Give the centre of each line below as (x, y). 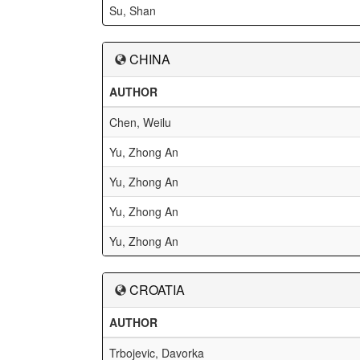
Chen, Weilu (140, 122)
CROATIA (157, 290)
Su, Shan (133, 10)
